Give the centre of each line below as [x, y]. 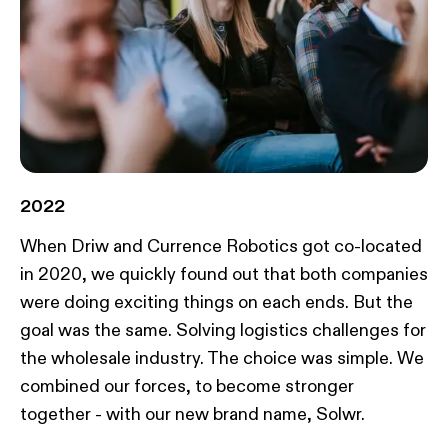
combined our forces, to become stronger [187, 386]
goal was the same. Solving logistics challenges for [223, 330]
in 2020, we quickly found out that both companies [224, 274]
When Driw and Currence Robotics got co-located [221, 246]
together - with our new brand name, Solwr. [192, 414]
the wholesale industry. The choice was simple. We [222, 358]
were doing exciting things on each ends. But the [216, 302]
